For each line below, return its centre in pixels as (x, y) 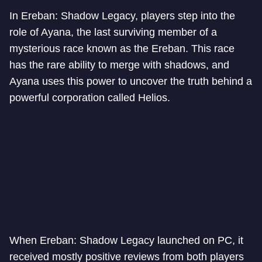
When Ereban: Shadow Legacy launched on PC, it (126, 240)
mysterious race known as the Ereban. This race (122, 48)
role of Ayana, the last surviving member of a (113, 32)
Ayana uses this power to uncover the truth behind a (131, 81)
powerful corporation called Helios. (90, 97)
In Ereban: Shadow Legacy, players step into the (122, 15)
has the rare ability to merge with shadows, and (119, 65)
